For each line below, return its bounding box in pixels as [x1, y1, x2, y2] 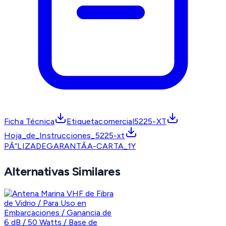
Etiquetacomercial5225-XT [67, 117, 166, 127]
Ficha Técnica [4, 117, 55, 127]
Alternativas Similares [4, 164, 121, 179]
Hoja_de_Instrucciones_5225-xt [4, 131, 125, 141]
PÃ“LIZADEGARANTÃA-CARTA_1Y [4, 141, 136, 151]
